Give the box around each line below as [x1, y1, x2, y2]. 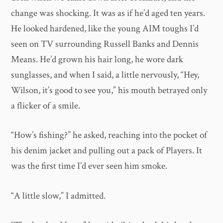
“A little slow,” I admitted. [11, 189, 106, 202]
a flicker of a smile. [11, 99, 81, 112]
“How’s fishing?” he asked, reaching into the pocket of [11, 129, 208, 142]
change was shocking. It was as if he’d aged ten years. [11, 6, 206, 19]
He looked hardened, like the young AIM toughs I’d [11, 22, 199, 35]
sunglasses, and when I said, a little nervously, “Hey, [11, 68, 200, 81]
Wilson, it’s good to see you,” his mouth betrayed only [11, 84, 208, 97]
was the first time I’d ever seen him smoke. [11, 160, 168, 173]
